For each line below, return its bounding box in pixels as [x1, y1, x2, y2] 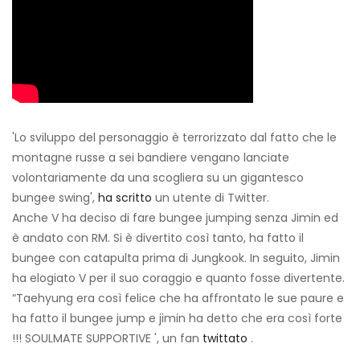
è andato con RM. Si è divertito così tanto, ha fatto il [12, 230, 304, 247]
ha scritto [98, 190, 152, 207]
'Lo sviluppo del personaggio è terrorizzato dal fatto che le [12, 129, 337, 146]
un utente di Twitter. [152, 190, 269, 207]
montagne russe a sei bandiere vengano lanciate [12, 149, 289, 166]
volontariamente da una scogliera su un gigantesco [12, 170, 304, 186]
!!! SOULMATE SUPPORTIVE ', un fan [12, 330, 202, 347]
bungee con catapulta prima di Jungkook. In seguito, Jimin [12, 250, 340, 267]
